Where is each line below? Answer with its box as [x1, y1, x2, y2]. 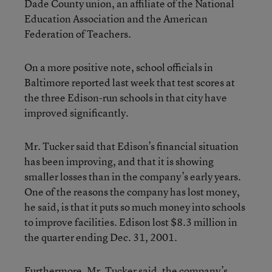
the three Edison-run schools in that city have [24, 90, 227, 104]
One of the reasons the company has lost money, [24, 185, 240, 199]
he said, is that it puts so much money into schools [24, 200, 245, 214]
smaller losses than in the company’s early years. [24, 169, 241, 183]
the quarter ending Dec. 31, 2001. [24, 230, 177, 244]
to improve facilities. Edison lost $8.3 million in [24, 215, 237, 229]
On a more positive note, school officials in [24, 60, 213, 74]
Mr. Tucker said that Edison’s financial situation [24, 139, 239, 153]
